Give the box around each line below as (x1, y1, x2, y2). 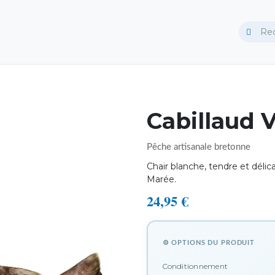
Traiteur (1, 26, 38, 37)
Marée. (147, 174, 176, 185)
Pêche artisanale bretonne (147, 142, 250, 152)
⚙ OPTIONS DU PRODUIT (162, 239, 255, 246)
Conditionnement (162, 261, 228, 271)
